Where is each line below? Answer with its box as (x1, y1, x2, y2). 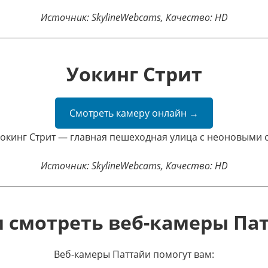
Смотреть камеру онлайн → (69, 106, 199, 120)
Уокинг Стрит (66, 61, 202, 87)
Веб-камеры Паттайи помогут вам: (54, 248, 214, 261)
